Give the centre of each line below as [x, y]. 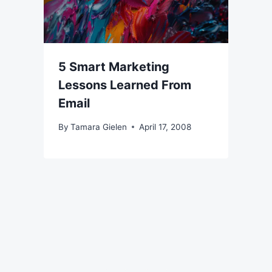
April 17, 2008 [165, 127]
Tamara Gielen [99, 127]
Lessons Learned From [125, 85]
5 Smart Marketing [114, 67]
